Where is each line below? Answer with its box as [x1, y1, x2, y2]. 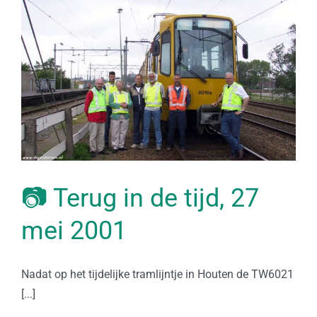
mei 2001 [21, 215, 127, 246]
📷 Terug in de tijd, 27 [21, 183, 259, 213]
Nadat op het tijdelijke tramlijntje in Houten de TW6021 [21, 267, 294, 281]
